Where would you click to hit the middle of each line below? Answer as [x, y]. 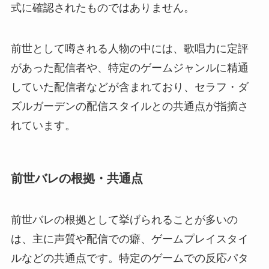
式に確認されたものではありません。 [102, 8]
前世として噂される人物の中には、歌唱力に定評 [129, 48]
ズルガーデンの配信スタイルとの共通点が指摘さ [129, 106]
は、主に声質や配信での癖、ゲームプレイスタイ [129, 239]
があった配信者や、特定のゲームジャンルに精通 [129, 68]
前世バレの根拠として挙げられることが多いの [124, 220]
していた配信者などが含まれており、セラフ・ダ [129, 87]
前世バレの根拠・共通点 [77, 178]
